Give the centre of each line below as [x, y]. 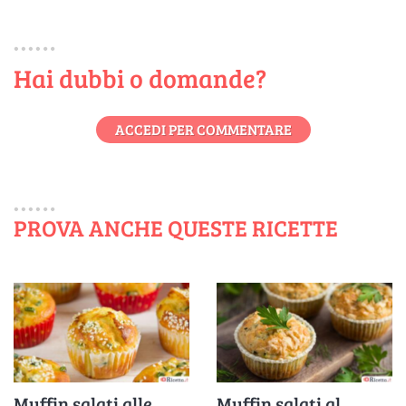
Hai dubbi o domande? [140, 77]
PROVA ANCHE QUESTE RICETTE [176, 227]
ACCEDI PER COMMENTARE [203, 129]
